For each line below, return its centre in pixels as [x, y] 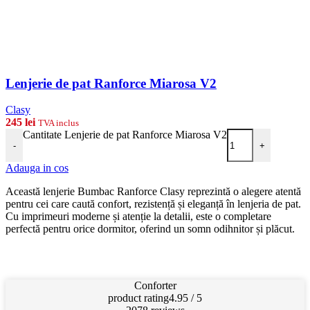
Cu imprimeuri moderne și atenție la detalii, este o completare [138, 217]
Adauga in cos [37, 168]
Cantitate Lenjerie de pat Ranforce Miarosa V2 [125, 135]
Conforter [155, 286]
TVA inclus [58, 123]
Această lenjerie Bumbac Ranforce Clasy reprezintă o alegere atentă [153, 192]
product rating [138, 298]
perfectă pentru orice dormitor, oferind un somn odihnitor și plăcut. [150, 229]
